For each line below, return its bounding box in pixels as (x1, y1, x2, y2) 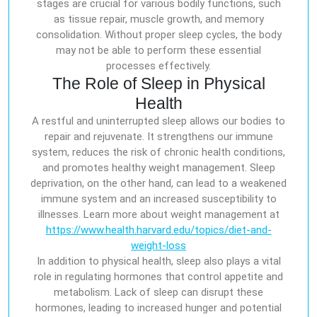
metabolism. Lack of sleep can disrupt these (54, 285, 263, 299)
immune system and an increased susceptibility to (40, 192, 277, 205)
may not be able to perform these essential (56, 43, 261, 57)
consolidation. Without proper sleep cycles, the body (35, 28, 282, 41)
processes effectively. (106, 59, 211, 72)
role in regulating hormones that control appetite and (34, 270, 283, 283)
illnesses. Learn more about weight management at (38, 207, 279, 221)
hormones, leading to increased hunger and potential (35, 301, 282, 314)
